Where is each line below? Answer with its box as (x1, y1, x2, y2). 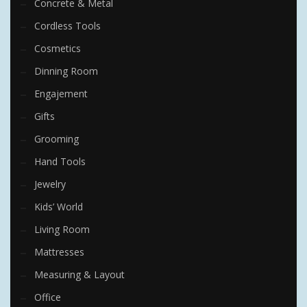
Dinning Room (34, 64, 98, 78)
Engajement (34, 87, 88, 101)
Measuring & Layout (34, 268, 125, 282)
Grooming (34, 132, 79, 146)
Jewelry (34, 177, 66, 191)
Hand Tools (34, 155, 86, 169)
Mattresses (34, 245, 84, 259)
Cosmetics (34, 42, 81, 56)
